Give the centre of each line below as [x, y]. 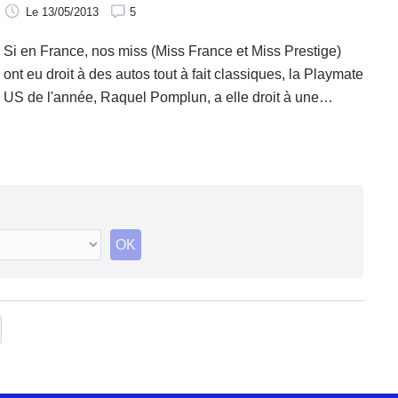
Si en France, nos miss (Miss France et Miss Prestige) [172, 52]
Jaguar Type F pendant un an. [98, 121]
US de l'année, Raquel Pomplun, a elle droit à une [161, 98]
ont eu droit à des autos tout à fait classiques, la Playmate [183, 75]
